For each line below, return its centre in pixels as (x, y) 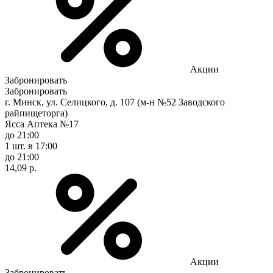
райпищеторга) (36, 113)
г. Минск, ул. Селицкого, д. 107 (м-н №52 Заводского (115, 102)
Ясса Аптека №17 (42, 124)
